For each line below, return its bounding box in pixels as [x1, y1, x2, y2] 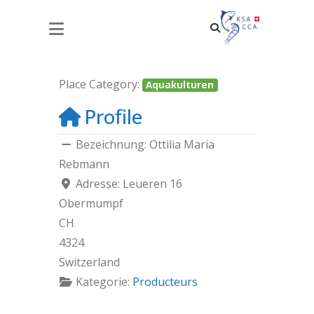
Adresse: [76, 176, 123, 191]
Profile [84, 103, 142, 130]
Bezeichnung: [76, 137, 149, 152]
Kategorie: [76, 274, 132, 289]
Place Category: [59, 76, 142, 92]
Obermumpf [59, 196, 123, 211]
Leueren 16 [123, 176, 182, 191]
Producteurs [132, 274, 198, 289]
